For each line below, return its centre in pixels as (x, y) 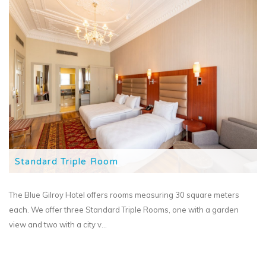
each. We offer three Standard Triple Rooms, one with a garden (124, 210)
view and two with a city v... (58, 224)
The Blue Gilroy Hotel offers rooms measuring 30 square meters (124, 195)
